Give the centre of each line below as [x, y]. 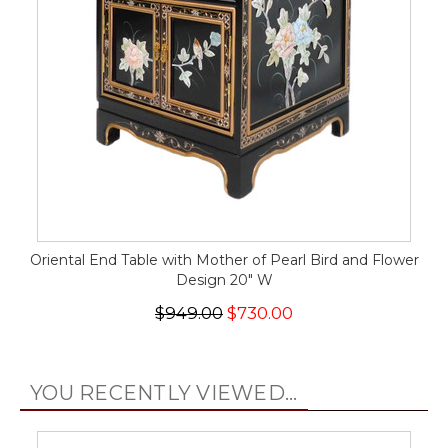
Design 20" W [224, 280]
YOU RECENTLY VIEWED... [164, 393]
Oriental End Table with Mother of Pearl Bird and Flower [224, 260]
